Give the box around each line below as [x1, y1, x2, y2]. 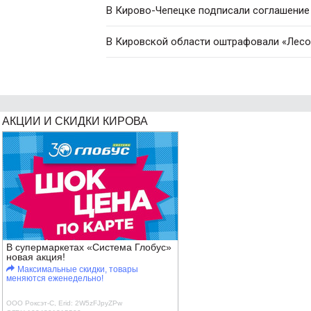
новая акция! [6, 251, 65, 262]
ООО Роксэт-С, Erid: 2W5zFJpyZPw [6, 299, 122, 307]
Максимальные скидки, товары [17, 264, 138, 274]
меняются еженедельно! [6, 274, 103, 283]
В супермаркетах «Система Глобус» [6, 242, 171, 253]
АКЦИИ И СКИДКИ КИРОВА [2, 115, 148, 127]
